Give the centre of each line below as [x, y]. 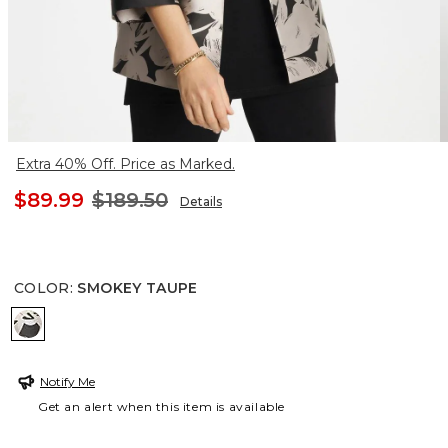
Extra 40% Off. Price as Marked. [125, 163]
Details [201, 201]
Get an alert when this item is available [162, 406]
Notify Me [67, 381]
